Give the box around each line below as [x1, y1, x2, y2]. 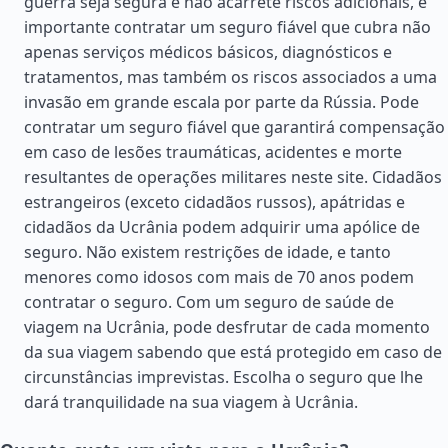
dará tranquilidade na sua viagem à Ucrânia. [24, 391, 358, 413]
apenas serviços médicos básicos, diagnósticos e [24, 41, 392, 63]
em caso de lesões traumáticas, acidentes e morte [24, 141, 402, 163]
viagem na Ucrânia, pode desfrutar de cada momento [24, 316, 430, 338]
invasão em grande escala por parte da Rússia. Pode [24, 91, 419, 113]
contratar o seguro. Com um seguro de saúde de [24, 291, 394, 313]
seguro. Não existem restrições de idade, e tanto [24, 241, 391, 263]
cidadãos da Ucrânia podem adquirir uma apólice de [24, 216, 420, 238]
